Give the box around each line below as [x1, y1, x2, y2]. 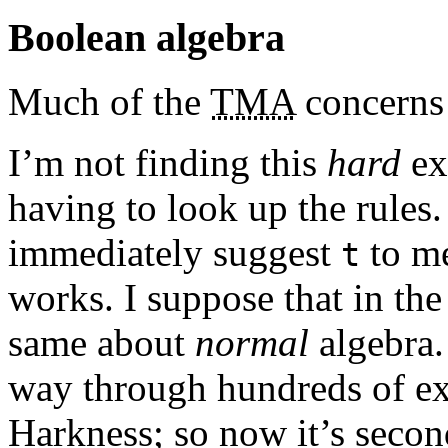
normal [195, 321, 309, 365]
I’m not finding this [8, 141, 327, 185]
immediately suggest [8, 231, 341, 275]
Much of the [8, 80, 210, 124]
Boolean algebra [8, 14, 285, 60]
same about [8, 321, 195, 365]
